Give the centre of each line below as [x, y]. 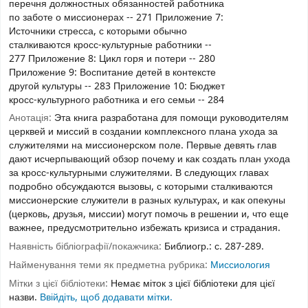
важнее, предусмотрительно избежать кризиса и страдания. [145, 228]
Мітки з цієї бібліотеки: [58, 283]
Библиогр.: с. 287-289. [214, 247]
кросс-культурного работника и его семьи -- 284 [117, 100]
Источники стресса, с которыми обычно [98, 31]
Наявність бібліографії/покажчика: [87, 247]
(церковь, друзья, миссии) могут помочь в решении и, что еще [149, 214]
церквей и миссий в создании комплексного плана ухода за [143, 132]
